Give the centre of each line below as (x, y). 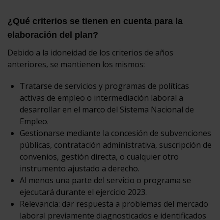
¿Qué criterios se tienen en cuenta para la (95, 21)
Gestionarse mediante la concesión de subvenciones (115, 133)
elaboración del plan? (53, 35)
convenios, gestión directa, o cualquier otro (99, 156)
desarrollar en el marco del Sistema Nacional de (107, 109)
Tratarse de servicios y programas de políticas (104, 86)
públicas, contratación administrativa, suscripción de (116, 145)
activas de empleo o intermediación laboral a (101, 97)
